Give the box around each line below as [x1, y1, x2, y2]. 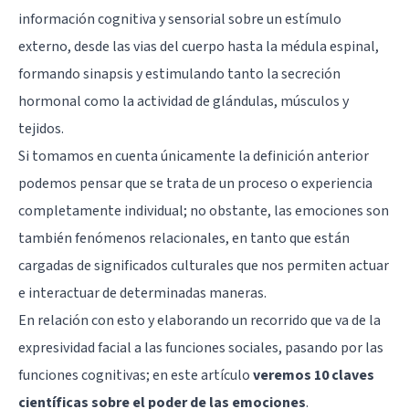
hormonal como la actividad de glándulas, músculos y [18, 90, 349, 111]
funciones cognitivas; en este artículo [18, 364, 253, 385]
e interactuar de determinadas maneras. [18, 282, 267, 303]
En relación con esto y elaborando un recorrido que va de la [18, 309, 381, 330]
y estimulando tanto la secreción [133, 63, 341, 84]
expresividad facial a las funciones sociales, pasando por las [18, 337, 383, 358]
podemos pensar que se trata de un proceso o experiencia [18, 173, 372, 194]
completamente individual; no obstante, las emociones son [18, 200, 389, 221]
